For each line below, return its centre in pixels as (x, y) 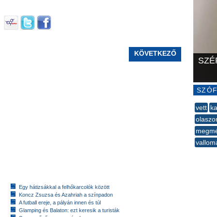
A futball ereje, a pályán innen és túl (60, 202)
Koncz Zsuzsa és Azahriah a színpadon (66, 194)
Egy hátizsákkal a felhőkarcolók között (64, 187)
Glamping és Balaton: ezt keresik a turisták (69, 210)
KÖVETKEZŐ (155, 53)
